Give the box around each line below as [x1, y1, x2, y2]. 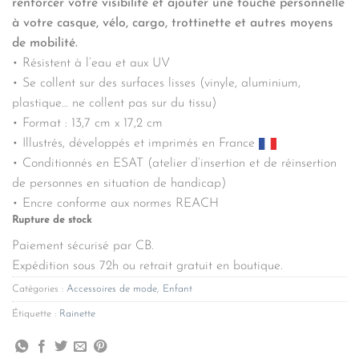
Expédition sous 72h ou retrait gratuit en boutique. [12, 260, 283, 273]
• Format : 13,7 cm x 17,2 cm [12, 116, 163, 130]
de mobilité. [12, 36, 78, 50]
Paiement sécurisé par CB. [12, 240, 154, 253]
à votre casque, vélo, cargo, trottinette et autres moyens [12, 16, 333, 30]
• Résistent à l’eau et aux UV [12, 56, 170, 70]
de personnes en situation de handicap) [12, 176, 226, 190]
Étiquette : [12, 309, 59, 320]
